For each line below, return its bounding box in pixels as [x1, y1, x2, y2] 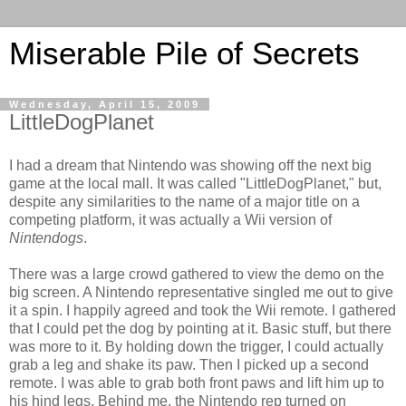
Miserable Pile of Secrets [9, 36, 360, 71]
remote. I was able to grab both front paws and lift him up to [9, 374, 384, 391]
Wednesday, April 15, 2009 [9, 99, 200, 110]
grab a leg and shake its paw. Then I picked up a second [9, 356, 369, 372]
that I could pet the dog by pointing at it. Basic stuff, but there [9, 320, 391, 336]
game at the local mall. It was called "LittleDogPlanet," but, [9, 175, 382, 191]
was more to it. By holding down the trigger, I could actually [9, 338, 383, 354]
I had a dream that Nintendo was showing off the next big [9, 157, 372, 173]
